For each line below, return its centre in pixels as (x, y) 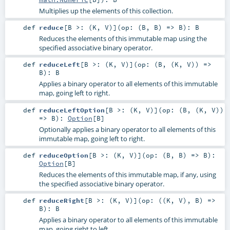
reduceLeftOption (72, 110)
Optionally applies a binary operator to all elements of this (127, 129)
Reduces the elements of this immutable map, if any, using (127, 174)
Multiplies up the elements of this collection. (106, 11)
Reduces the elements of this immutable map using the (123, 39)
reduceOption (63, 155)
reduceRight (61, 200)
